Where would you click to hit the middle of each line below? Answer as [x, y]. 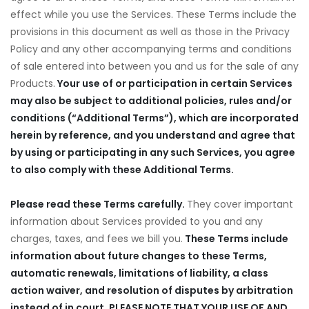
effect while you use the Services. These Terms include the [153, 14]
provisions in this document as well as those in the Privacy [150, 32]
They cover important [240, 204]
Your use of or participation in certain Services [174, 83]
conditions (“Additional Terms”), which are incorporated [154, 118]
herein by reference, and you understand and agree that [153, 135]
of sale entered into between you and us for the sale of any [154, 66]
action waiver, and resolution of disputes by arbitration [152, 290]
